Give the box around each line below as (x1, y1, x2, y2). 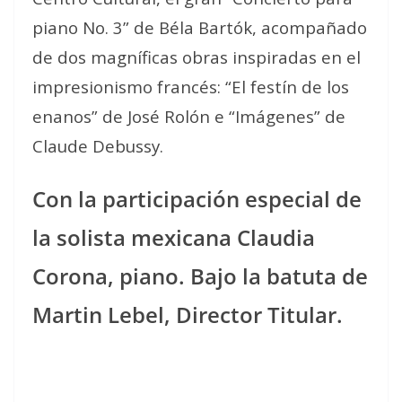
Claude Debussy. (32, 135, 163, 157)
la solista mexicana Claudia (32, 223, 315, 252)
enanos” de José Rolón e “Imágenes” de (32, 105, 345, 127)
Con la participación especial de (32, 184, 362, 214)
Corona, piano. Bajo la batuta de (32, 261, 368, 291)
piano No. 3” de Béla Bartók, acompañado (32, 16, 367, 39)
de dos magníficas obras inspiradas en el (32, 46, 361, 68)
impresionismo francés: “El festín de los (32, 75, 349, 98)
